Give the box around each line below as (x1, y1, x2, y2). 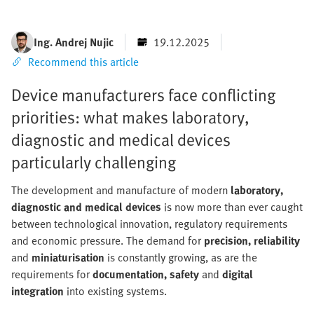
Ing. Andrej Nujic (34, 34, 114, 51)
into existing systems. (64, 282, 167, 300)
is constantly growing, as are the (104, 249, 257, 266)
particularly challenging (11, 149, 176, 175)
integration (11, 282, 64, 300)
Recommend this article (28, 53, 139, 71)
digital (222, 266, 253, 283)
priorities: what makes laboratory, (11, 104, 249, 130)
